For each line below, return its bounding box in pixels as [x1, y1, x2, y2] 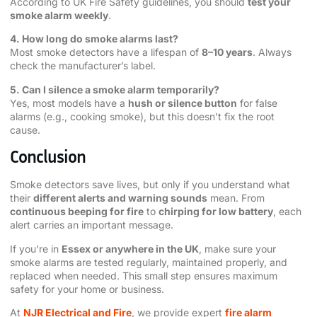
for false [237, 96, 277, 109]
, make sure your [199, 242, 276, 255]
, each [273, 205, 301, 218]
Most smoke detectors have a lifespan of [10, 46, 202, 59]
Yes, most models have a [10, 96, 128, 109]
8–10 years [202, 46, 253, 59]
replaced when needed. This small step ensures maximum [10, 269, 277, 282]
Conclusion [10, 146, 86, 167]
